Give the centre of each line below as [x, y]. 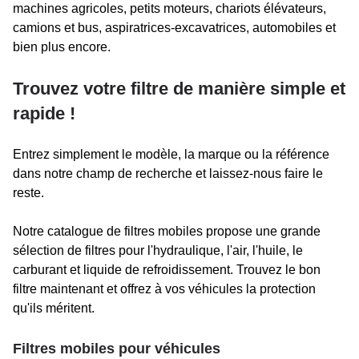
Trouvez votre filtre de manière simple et [179, 88]
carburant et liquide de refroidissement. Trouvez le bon [167, 269]
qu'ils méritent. [54, 308]
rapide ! [44, 113]
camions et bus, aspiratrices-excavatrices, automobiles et [174, 27]
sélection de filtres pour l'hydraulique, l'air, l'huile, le [158, 250]
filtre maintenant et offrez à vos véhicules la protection [164, 288]
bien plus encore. [62, 46]
